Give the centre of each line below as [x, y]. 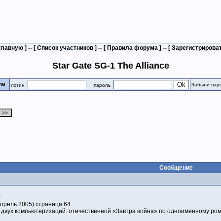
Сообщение [176, 168]
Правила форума [132, 48]
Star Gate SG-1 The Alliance [110, 66]
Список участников [65, 48]
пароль [100, 85]
